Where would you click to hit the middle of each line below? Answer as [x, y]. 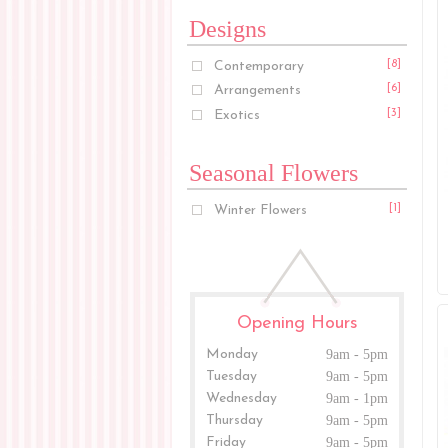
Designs [227, 28]
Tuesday [232, 376]
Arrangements [258, 91]
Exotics [237, 115]
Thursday [235, 420]
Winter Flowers [261, 210]
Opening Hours [297, 323]
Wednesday [242, 398]
